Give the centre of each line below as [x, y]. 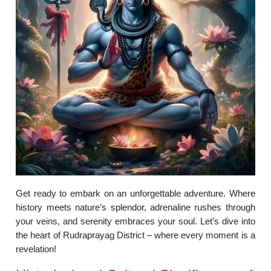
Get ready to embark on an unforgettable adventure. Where [135, 193]
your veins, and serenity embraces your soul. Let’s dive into [135, 221]
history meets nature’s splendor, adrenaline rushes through [135, 207]
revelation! [36, 249]
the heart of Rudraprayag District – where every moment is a [135, 235]
